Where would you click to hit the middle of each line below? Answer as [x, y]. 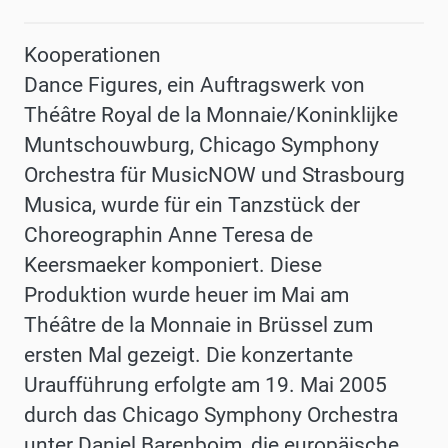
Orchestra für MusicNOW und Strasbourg [214, 175]
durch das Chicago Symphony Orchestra [211, 415]
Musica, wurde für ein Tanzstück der [192, 205]
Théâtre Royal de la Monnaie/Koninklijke [211, 115]
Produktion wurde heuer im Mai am [186, 295]
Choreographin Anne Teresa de [168, 235]
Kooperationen [92, 55]
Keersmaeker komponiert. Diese [173, 265]
